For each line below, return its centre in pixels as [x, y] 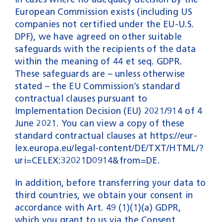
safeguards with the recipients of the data [105, 49]
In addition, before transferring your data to [110, 183]
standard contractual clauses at [82, 136]
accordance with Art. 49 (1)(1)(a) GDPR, [98, 207]
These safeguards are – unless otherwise [100, 74]
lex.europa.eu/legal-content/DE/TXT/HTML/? [109, 148]
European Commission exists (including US [103, 12]
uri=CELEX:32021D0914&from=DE [86, 160]
